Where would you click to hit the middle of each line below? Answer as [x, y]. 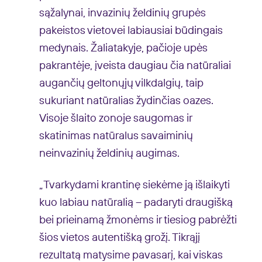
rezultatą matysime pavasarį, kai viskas [131, 255]
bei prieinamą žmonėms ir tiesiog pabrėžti [138, 220]
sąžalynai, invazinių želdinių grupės [122, 13]
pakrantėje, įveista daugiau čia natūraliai [135, 65]
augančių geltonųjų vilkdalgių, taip [121, 83]
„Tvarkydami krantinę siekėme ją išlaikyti [134, 185]
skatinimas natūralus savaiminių [116, 136]
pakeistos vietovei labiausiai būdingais [131, 30]
